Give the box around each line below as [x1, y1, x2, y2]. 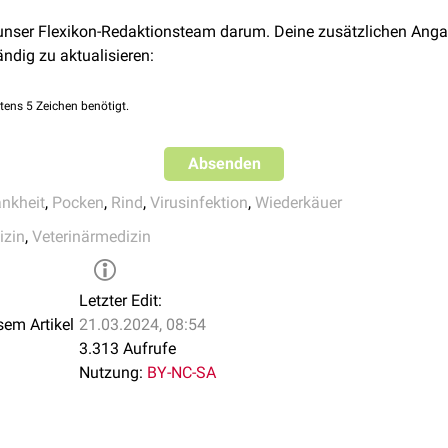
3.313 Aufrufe [79, 339, 176, 358]
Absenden [187, 154, 261, 173]
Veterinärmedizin [32, 227, 151, 246]
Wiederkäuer [255, 193, 342, 212]
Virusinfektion [150, 193, 248, 212]
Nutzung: [79, 363, 143, 382]
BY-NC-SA [147, 363, 216, 382]
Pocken [52, 193, 104, 212]
